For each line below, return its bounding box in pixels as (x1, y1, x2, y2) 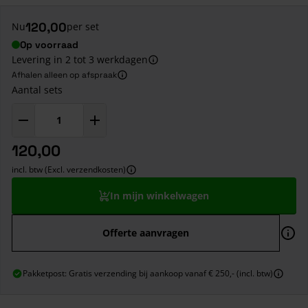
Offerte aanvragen (102, 225, 189, 239)
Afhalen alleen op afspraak (12, 69, 117, 80)
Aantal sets (12, 82, 63, 96)
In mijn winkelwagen (110, 188, 209, 202)
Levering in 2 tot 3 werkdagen (12, 52, 148, 66)
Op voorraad (20, 38, 78, 51)
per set (67, 20, 99, 34)
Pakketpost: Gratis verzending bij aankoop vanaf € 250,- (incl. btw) (23, 267, 273, 279)
